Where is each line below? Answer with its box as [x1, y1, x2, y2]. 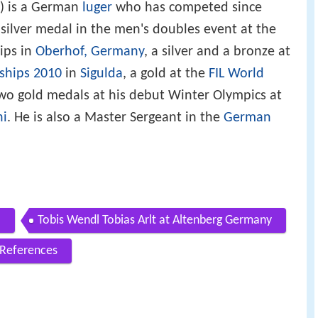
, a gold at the [123, 66, 209, 81]
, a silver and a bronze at [144, 44, 290, 59]
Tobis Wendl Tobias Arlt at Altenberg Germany [38, 214, 272, 228]
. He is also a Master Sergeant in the [7, 110, 224, 125]
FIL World [209, 66, 264, 81]
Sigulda [80, 66, 123, 81]
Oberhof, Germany [35, 44, 144, 59]
